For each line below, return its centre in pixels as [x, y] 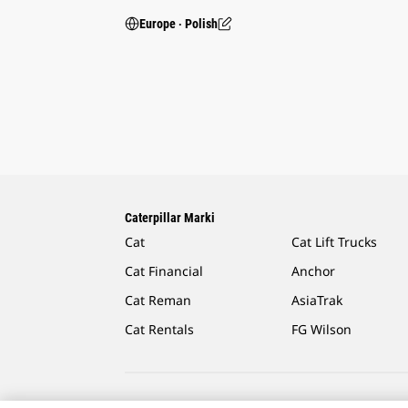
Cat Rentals [159, 330]
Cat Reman [158, 301]
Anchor [314, 271]
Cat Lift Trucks [335, 242]
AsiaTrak [317, 301]
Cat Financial [164, 271]
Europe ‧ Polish [178, 24]
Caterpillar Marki [170, 218]
